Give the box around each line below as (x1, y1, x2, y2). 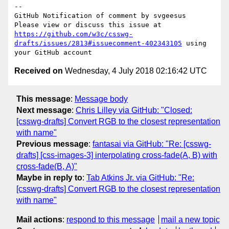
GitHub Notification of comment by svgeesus (14, 12, 186, 20)
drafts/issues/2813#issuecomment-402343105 (14, 39, 182, 48)
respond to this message (66, 215, 155, 224)
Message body (75, 94, 128, 103)
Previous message (16, 139, 88, 148)
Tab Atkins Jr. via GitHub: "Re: (86, 173, 194, 182)
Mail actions (16, 215, 62, 224)
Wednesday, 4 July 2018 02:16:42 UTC (63, 66, 207, 76)
